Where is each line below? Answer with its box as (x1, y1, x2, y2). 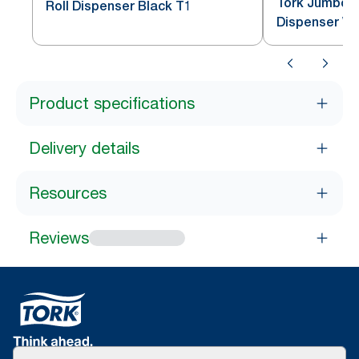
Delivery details (29, 139, 139, 158)
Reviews (29, 228, 89, 248)
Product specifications (29, 94, 195, 113)
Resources (29, 184, 107, 203)
